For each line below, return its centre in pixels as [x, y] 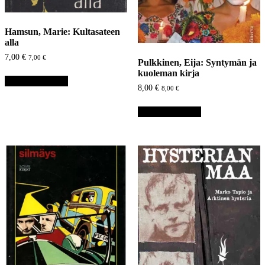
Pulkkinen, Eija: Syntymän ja [197, 62]
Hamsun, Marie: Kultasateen [62, 32]
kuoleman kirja [168, 73]
